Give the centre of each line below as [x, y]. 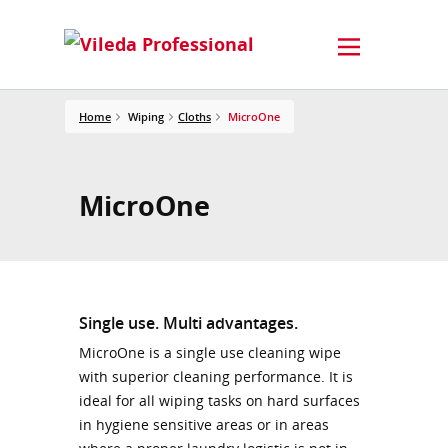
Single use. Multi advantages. [188, 323]
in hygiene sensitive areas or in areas [204, 424]
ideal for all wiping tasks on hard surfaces [219, 400]
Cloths [194, 116]
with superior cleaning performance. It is [216, 376]
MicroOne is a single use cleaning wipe [210, 352]
